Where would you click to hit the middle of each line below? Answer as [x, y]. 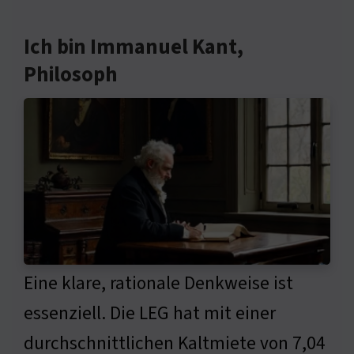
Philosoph [71, 75]
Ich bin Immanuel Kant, [134, 47]
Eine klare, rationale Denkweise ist [158, 284]
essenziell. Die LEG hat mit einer [150, 314]
